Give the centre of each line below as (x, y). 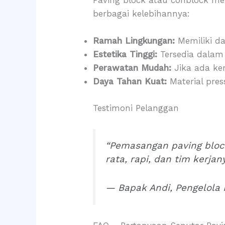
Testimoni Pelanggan (136, 108)
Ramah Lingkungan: (134, 41)
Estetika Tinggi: (125, 54)
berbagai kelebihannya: (142, 13)
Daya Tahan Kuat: (130, 82)
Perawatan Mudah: (132, 68)
